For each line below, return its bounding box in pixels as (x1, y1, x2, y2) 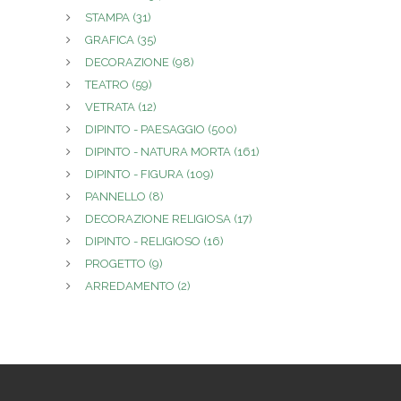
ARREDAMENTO (85, 279, 177, 294)
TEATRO (85, 78, 132, 92)
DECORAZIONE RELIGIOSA (85, 212, 234, 226)
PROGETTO (85, 257, 149, 271)
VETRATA (85, 100, 138, 115)
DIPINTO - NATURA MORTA (85, 145, 234, 159)
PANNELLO (85, 190, 149, 204)
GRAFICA (85, 33, 137, 47)
